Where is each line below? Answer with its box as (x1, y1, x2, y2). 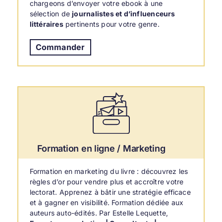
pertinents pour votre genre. (63, 20, 160, 29)
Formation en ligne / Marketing (37, 143, 166, 154)
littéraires (29, 20, 63, 29)
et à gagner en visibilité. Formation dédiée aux (29, 198, 184, 207)
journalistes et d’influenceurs (72, 9, 175, 18)
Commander (35, 42, 85, 53)
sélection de (29, 9, 72, 18)
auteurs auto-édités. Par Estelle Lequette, (29, 208, 168, 217)
